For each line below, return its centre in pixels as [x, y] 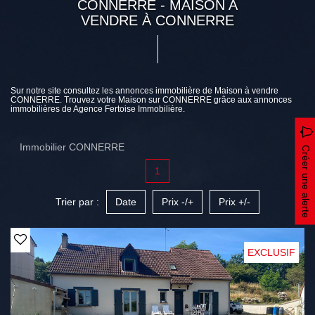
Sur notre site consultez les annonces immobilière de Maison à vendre [144, 91]
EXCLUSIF [271, 252]
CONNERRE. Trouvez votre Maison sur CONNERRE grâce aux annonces [151, 100]
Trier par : [77, 202]
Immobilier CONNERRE [72, 147]
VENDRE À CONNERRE [157, 20]
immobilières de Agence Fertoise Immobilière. [98, 109]
